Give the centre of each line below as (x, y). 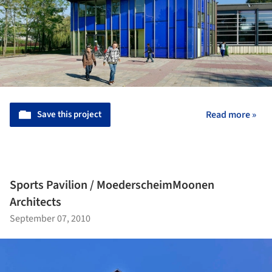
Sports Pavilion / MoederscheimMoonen (112, 185)
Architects (36, 202)
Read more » (231, 114)
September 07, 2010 (50, 219)
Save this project (69, 114)
